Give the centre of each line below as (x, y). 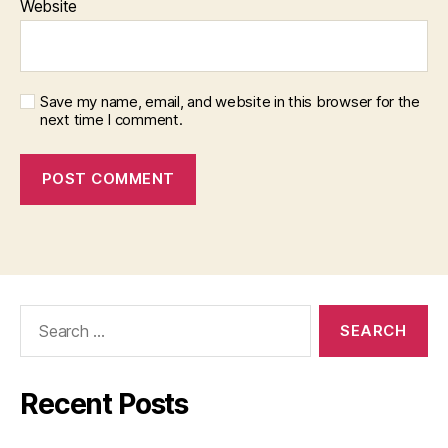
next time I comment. (111, 119)
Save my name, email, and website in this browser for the (230, 101)
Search (39, 314)
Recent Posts (104, 403)
